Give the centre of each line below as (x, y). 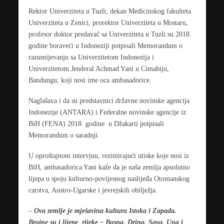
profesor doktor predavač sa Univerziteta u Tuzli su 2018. (110, 34)
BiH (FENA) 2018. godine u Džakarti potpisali (96, 123)
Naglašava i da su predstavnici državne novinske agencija (109, 100)
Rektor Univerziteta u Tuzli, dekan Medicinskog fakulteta (109, 11)
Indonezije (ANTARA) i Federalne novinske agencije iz (107, 112)
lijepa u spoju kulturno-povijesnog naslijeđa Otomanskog (109, 178)
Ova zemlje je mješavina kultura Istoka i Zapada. (105, 210)
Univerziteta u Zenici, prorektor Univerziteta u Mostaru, (108, 23)
